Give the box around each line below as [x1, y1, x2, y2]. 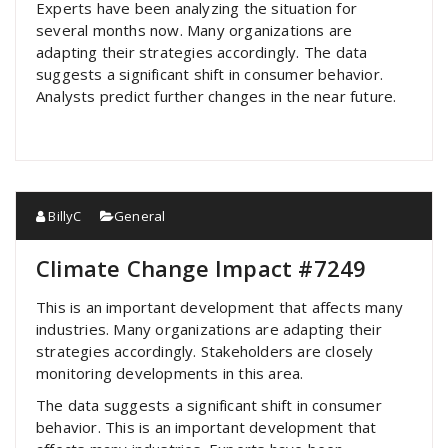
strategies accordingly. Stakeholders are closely [36, 341, 374, 361]
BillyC [45, 207, 82, 225]
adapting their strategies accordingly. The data [36, 42, 368, 62]
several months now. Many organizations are [36, 20, 353, 40]
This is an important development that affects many [36, 297, 404, 317]
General [114, 207, 166, 225]
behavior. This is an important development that [36, 417, 377, 437]
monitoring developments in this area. [36, 363, 304, 383]
